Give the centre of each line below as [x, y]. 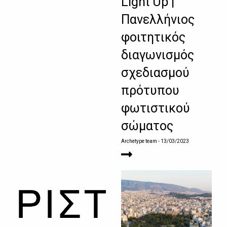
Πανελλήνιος [158, 20]
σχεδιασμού [155, 73]
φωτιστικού [156, 108]
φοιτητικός [153, 37]
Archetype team [139, 141]
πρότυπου [150, 91]
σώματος [147, 126]
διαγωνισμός [158, 55]
